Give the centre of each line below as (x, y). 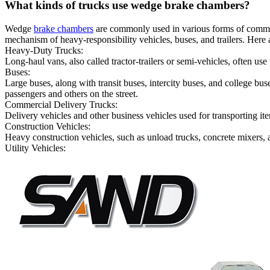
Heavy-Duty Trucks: (44, 50)
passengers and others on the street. (71, 93)
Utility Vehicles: (35, 148)
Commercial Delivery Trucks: (61, 104)
